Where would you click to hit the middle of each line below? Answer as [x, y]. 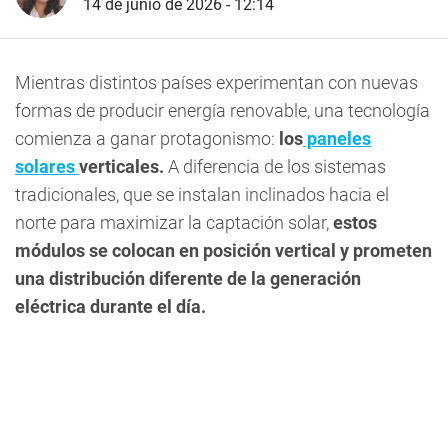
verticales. [121, 166]
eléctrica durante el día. [110, 306]
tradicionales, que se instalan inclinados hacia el [202, 194]
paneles [337, 138]
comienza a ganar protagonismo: [145, 138]
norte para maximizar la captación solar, [172, 222]
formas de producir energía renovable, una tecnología [222, 110]
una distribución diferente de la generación [188, 278]
